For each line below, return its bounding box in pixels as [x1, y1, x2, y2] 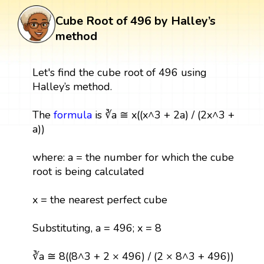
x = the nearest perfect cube [32, 193, 167, 207]
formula [53, 108, 92, 123]
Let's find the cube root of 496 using [32, 65, 207, 80]
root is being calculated [32, 164, 144, 179]
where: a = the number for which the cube [32, 150, 234, 165]
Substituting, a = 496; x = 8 [32, 221, 161, 236]
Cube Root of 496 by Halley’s [55, 13, 216, 29]
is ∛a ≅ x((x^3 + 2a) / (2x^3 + [91, 108, 235, 123]
